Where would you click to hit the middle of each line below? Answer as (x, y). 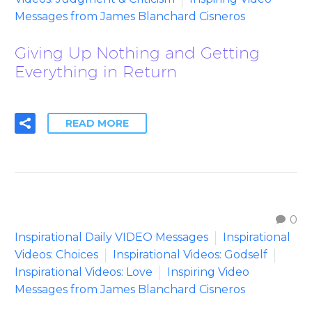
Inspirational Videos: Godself (190, 254)
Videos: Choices (56, 254)
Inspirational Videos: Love (84, 272)
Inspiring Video (208, 272)
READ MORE (97, 123)
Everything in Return (96, 71)
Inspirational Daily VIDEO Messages (111, 237)
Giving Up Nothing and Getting (137, 52)
